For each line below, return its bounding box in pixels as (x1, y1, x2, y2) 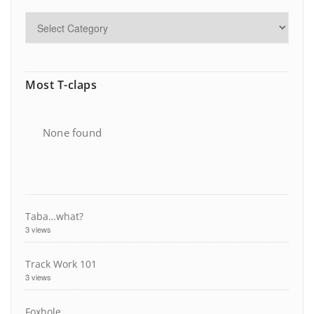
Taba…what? (25, 210, 83, 224)
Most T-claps (25, 77, 97, 93)
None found (43, 125, 102, 140)
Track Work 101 (25, 257, 97, 271)
